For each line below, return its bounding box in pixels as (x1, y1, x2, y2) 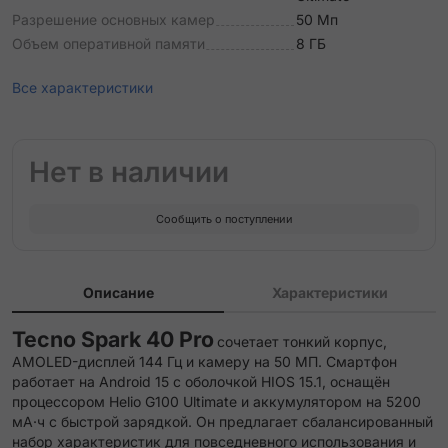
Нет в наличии (29, 155, 229, 189)
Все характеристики (12, 79, 153, 96)
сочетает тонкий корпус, (217, 333, 387, 350)
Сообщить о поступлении (155, 211, 293, 226)
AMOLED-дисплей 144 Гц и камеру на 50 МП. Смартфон (12, 353, 397, 370)
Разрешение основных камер (12, 11, 215, 28)
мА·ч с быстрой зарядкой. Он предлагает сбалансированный (12, 413, 433, 430)
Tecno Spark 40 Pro (12, 326, 214, 352)
